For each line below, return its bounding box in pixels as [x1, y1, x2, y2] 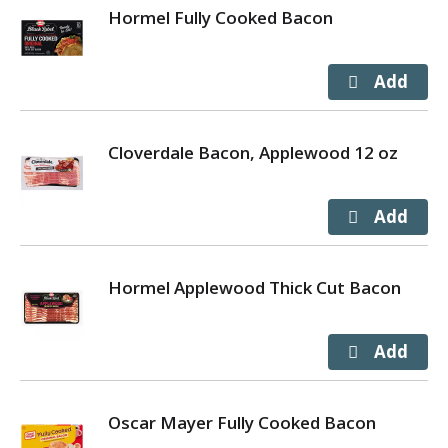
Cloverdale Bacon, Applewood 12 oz [108, 141, 398, 164]
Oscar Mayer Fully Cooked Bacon [108, 411, 376, 434]
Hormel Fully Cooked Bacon [108, 6, 333, 29]
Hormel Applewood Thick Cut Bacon [108, 276, 401, 299]
